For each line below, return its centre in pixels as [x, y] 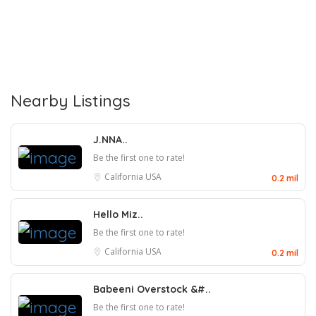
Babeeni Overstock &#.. [152, 290]
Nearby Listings [71, 101]
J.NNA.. [110, 140]
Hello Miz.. [118, 215]
